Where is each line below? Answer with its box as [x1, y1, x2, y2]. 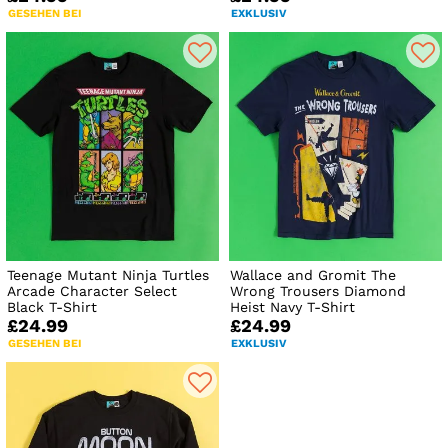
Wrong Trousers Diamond [230, 282, 407, 299]
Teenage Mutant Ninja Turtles [7, 266, 209, 283]
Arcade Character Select [7, 282, 177, 299]
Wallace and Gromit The [230, 266, 397, 283]
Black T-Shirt [7, 298, 97, 315]
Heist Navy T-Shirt [230, 298, 356, 315]
